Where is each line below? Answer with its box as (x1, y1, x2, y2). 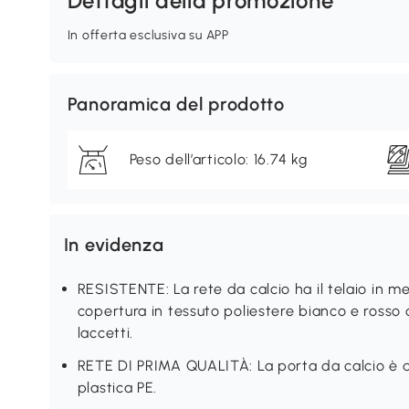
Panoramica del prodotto (67, 93, 285, 115)
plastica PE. (77, 379, 158, 396)
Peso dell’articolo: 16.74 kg (129, 151, 308, 168)
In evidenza (63, 234, 164, 256)
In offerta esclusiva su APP (67, 27, 229, 43)
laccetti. (77, 324, 134, 341)
